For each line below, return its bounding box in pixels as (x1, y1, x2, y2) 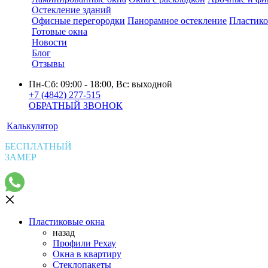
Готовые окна (32, 26, 87, 36)
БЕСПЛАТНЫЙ (5, 141, 72, 151)
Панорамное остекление (127, 15, 227, 26)
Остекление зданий (32, 4, 111, 15)
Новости (32, 36, 67, 47)
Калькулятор (7, 120, 58, 131)
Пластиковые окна (29, 216, 105, 227)
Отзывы (32, 58, 65, 69)
